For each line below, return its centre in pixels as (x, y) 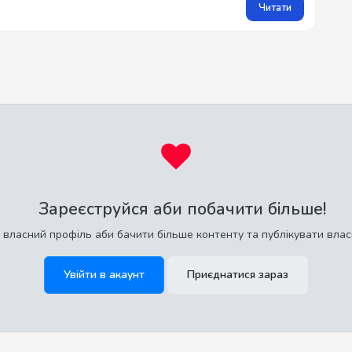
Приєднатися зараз (238, 275)
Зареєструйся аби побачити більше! (182, 209)
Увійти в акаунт (104, 275)
